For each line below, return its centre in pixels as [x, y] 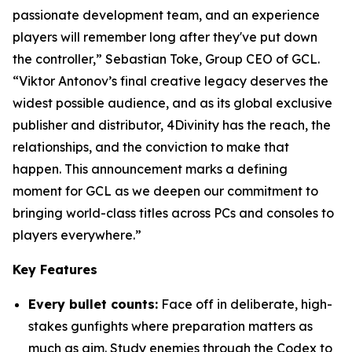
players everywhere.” [77, 235]
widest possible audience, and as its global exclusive [172, 103]
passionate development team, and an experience [166, 15]
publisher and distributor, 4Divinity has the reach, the [172, 125]
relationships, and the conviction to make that [151, 147]
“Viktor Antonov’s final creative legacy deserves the [170, 81]
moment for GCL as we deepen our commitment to [165, 191]
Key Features [55, 270]
